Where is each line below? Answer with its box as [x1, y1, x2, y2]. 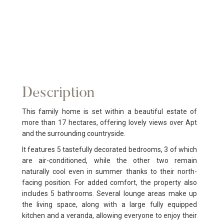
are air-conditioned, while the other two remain [21, 156, 197, 164]
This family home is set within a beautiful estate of [21, 107, 197, 115]
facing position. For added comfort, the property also [21, 178, 197, 186]
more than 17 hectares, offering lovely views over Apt [21, 118, 197, 126]
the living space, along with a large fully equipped [21, 200, 197, 208]
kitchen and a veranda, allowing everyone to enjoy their [21, 211, 197, 219]
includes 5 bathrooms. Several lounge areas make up [21, 189, 197, 197]
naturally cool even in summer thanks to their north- [21, 167, 197, 175]
